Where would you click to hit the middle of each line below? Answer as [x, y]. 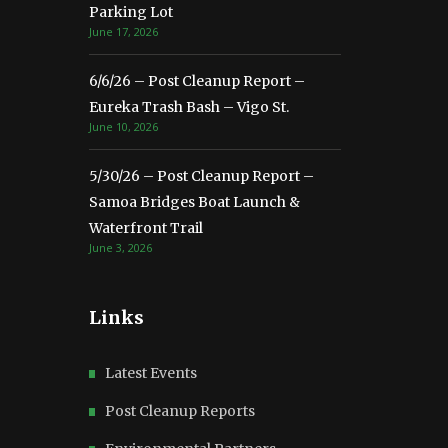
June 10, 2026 [123, 126]
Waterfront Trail [146, 227]
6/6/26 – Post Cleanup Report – [197, 80]
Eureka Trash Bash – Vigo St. [189, 106]
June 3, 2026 [120, 247]
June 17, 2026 [123, 31]
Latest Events [151, 372]
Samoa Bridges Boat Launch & [194, 201]
